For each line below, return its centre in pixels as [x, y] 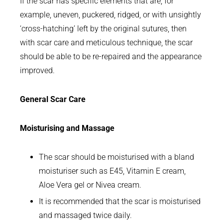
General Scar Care [53, 100]
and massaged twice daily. [86, 216]
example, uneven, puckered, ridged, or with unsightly [111, 15]
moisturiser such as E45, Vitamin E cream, [112, 171]
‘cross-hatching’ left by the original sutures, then [103, 29]
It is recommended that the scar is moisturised [120, 202]
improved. [37, 71]
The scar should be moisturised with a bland [117, 157]
